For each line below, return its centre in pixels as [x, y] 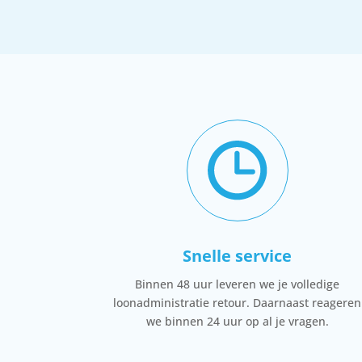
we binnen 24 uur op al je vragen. [237, 321]
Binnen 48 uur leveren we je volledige [238, 284]
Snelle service [238, 255]
